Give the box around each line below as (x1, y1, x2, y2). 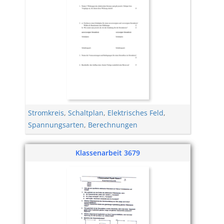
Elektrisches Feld (107, 108, 163, 117)
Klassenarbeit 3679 (75, 148, 140, 157)
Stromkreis (28, 108, 64, 117)
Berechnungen (88, 120, 137, 129)
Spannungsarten (28, 120, 84, 129)
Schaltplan (68, 108, 103, 117)
